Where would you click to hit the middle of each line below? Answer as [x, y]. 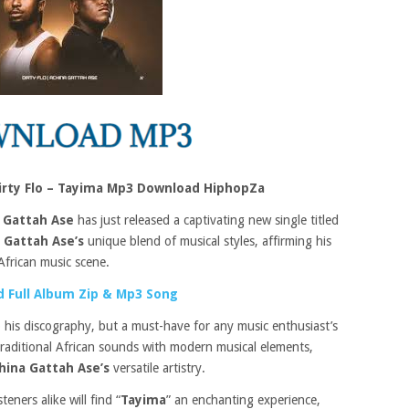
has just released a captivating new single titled [206, 220]
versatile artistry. [159, 368]
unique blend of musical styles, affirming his [208, 241]
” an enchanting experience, [243, 400]
